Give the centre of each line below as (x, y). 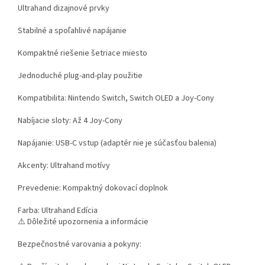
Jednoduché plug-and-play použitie (80, 76)
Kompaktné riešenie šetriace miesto (83, 54)
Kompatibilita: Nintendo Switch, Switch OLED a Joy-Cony (116, 98)
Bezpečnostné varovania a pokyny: (80, 245)
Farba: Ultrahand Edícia (58, 211)
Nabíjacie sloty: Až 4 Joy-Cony (70, 121)
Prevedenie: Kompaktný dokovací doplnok (93, 188)
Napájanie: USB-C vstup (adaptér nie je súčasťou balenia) (117, 143)
